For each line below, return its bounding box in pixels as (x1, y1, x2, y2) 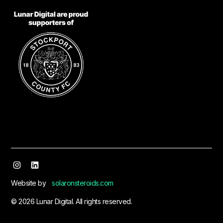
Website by (11, 179, 46, 188)
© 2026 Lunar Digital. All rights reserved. (11, 197, 132, 206)
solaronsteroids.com (52, 179, 113, 188)
